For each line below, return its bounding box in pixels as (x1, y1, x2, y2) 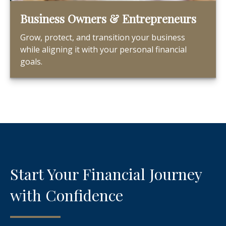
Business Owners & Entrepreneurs (20, 11, 196, 26)
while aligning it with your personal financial (20, 44, 187, 55)
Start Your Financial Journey (10, 163, 202, 184)
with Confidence (10, 185, 127, 205)
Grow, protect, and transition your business (20, 32, 185, 43)
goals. (20, 56, 42, 67)
